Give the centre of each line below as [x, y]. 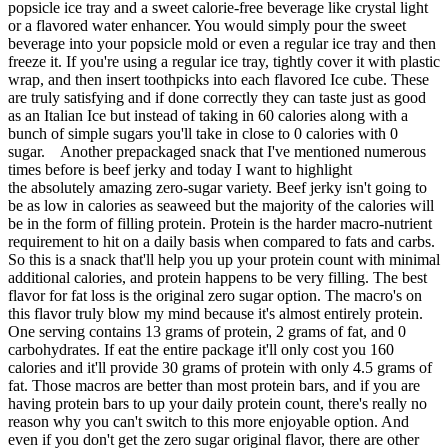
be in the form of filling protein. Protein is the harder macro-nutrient [220, 224]
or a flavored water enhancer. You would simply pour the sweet [207, 26]
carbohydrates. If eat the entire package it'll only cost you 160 [201, 350]
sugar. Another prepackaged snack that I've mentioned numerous [217, 152]
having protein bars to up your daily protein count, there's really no [217, 404]
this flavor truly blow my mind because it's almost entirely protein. [215, 314]
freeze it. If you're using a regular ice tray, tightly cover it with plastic [224, 62]
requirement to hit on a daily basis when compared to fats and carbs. [221, 242]
